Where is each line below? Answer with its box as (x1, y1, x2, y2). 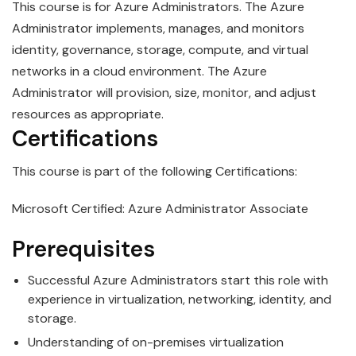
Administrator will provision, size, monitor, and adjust (12, 83, 316, 101)
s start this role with (211, 271, 328, 288)
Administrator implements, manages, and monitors (12, 19, 304, 37)
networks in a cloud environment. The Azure (12, 62, 267, 79)
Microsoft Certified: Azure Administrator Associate (12, 199, 308, 217)
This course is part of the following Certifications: (12, 162, 297, 180)
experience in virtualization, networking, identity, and (28, 290, 331, 308)
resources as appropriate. (12, 105, 164, 122)
